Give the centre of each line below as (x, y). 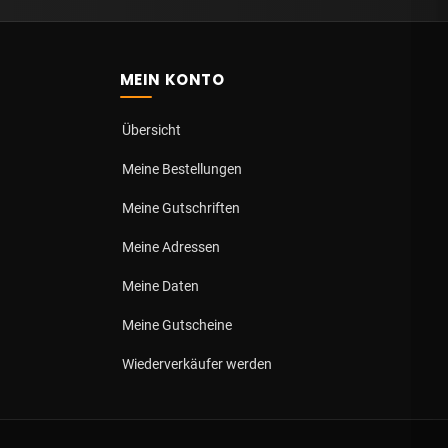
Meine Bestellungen (181, 169)
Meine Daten (160, 286)
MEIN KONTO (172, 79)
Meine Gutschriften (180, 208)
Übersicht (151, 130)
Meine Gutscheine (176, 325)
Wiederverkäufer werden (196, 364)
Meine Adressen (170, 247)
